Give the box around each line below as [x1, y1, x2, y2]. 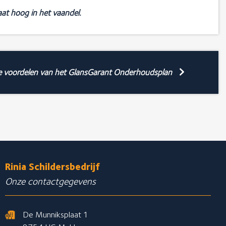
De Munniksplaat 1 [22, 209, 88, 220]
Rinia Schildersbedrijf [5, 161, 100, 173]
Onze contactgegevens [5, 176, 96, 188]
